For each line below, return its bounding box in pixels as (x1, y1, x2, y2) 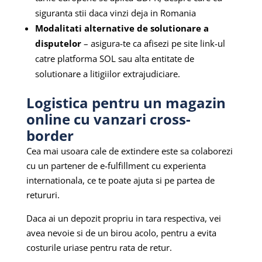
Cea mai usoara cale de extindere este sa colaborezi (26, 145, 233, 157)
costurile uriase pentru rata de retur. (26, 242, 174, 254)
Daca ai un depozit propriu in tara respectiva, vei (26, 212, 221, 225)
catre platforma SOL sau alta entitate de (35, 53, 194, 65)
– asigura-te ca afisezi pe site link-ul (81, 37, 225, 50)
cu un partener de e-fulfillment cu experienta (26, 160, 206, 172)
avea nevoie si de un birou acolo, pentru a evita (26, 227, 216, 239)
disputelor (35, 37, 81, 50)
